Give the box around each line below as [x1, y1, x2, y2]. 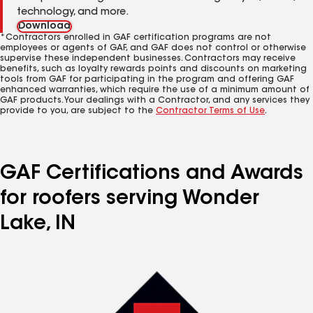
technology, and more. [17, 8, 129, 17]
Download [18, 22, 71, 31]
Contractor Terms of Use [156, 107, 265, 115]
